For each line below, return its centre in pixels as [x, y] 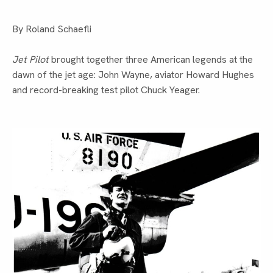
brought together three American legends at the [151, 60]
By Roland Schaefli [52, 29]
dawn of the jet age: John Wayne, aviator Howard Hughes [133, 75]
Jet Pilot [30, 60]
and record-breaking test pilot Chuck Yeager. [106, 90]
